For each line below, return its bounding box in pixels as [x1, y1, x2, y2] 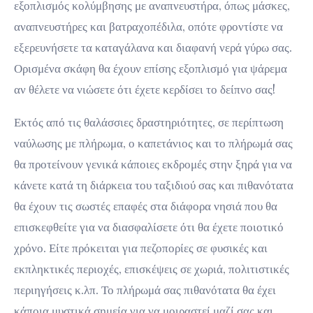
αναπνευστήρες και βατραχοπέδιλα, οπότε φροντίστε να [14, 19, 283, 35]
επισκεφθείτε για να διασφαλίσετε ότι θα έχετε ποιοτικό [14, 219, 284, 235]
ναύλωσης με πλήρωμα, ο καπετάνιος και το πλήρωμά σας [14, 136, 293, 152]
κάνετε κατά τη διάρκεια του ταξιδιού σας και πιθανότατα [14, 177, 293, 194]
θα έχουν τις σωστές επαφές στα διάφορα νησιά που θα [14, 198, 277, 214]
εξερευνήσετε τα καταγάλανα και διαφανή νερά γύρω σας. [14, 40, 292, 56]
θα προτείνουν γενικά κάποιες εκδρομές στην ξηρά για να [14, 156, 292, 173]
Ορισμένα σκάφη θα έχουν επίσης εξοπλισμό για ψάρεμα [14, 61, 287, 77]
